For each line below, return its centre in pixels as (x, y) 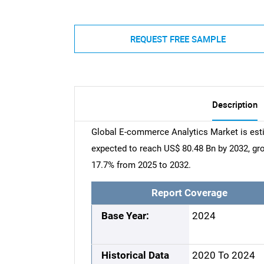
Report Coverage (189, 193)
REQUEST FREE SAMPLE (178, 39)
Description (235, 105)
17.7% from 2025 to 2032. (141, 165)
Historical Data (136, 256)
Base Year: (126, 216)
